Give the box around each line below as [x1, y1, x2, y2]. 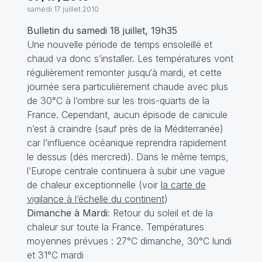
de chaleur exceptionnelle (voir [26, 179, 161, 191]
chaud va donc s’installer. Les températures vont [26, 53, 233, 64]
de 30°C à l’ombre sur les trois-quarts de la [26, 95, 209, 106]
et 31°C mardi [26, 249, 84, 261]
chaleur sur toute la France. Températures [26, 221, 204, 233]
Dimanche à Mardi [26, 207, 108, 219]
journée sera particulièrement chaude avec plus [26, 81, 228, 92]
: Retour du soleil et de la [107, 207, 213, 219]
